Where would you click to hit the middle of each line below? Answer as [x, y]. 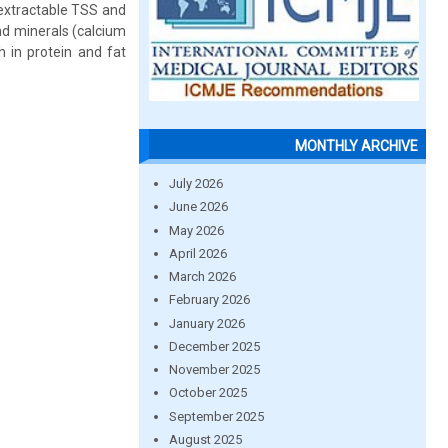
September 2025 [216, 416]
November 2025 [214, 369]
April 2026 [197, 253]
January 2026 [206, 323]
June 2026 [198, 207]
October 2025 [207, 393]
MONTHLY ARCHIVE [356, 146]
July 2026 [195, 183]
